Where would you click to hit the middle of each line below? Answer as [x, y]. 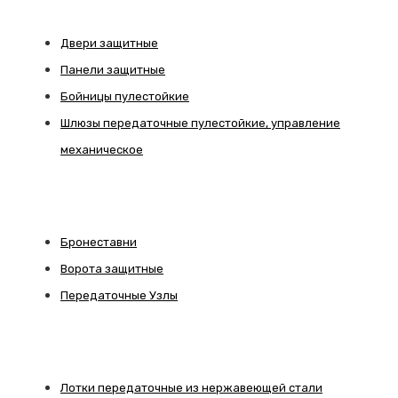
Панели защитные [113, 70]
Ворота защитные [112, 269]
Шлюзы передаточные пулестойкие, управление [200, 123]
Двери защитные [109, 44]
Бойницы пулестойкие [125, 97]
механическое [102, 150]
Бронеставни [99, 243]
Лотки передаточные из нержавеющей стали [191, 388]
